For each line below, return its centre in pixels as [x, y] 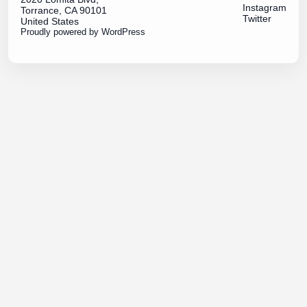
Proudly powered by [61, 32]
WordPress [123, 32]
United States [50, 21]
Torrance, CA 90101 [64, 10]
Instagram [265, 8]
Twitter [257, 19]
